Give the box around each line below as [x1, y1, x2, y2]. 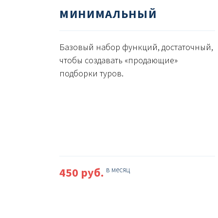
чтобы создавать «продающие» [59, 54, 178, 67]
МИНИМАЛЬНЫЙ [59, 6, 157, 23]
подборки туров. [59, 68, 124, 80]
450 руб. [59, 164, 106, 182]
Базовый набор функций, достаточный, [59, 41, 213, 54]
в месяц [106, 165, 130, 176]
